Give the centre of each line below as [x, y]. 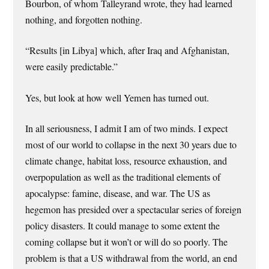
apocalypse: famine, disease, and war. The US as [118, 193]
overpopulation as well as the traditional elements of [123, 177]
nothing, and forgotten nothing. [84, 20]
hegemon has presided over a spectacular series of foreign [134, 209]
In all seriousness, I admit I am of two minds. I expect [127, 128]
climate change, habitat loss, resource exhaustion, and [126, 161]
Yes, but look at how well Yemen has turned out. [117, 98]
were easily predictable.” [72, 67]
